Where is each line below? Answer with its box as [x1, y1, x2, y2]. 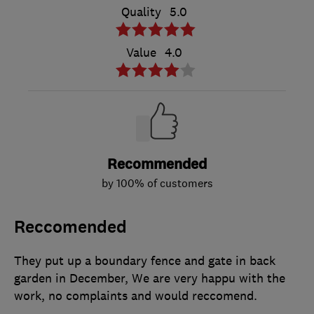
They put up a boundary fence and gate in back [14, 252, 275, 268]
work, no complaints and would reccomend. [14, 287, 257, 303]
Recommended [107, 154, 207, 174]
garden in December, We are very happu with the [14, 270, 285, 286]
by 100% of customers [101, 175, 213, 190]
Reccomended [14, 215, 127, 238]
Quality [121, 4, 161, 20]
